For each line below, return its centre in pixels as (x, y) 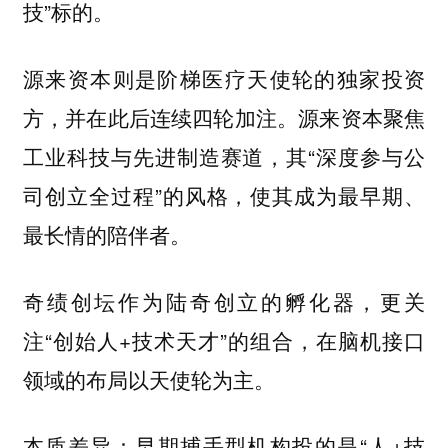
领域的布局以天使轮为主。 (151, 378)
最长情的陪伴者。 (112, 234)
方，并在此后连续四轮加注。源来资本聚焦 (224, 117)
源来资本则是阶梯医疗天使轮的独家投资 (224, 78)
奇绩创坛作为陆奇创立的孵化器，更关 (224, 300)
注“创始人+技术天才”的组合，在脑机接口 (224, 339)
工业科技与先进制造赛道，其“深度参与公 (224, 156)
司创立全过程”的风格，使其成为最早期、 (224, 195)
